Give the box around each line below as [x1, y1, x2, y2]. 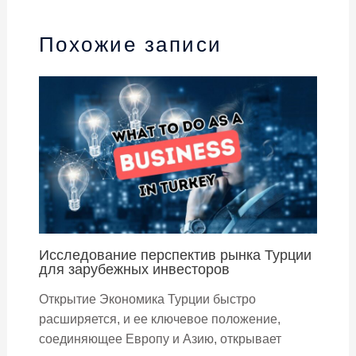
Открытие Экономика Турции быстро [38, 292, 256, 306]
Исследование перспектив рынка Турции [38, 246, 311, 263]
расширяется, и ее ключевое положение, [38, 311, 281, 326]
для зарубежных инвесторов [38, 260, 230, 277]
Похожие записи [38, 33, 222, 57]
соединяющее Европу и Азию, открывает [38, 331, 281, 346]
